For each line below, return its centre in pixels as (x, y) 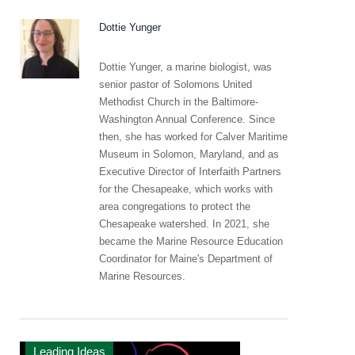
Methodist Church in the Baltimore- (179, 102)
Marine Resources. (142, 276)
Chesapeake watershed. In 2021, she (184, 224)
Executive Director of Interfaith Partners (190, 172)
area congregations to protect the (175, 206)
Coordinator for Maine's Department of (186, 259)
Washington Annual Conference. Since (187, 119)
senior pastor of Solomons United (176, 84)
